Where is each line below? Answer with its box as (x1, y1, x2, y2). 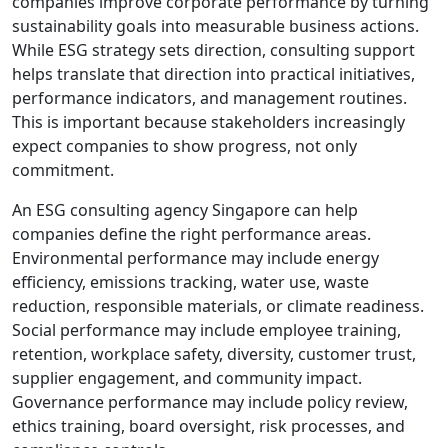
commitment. (12, 158, 114, 181)
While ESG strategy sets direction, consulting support (12, 38, 415, 61)
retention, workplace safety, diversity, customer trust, (12, 342, 416, 365)
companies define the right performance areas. (12, 222, 371, 245)
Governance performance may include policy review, (12, 390, 408, 413)
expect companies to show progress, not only (12, 134, 357, 157)
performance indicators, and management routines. (12, 86, 407, 109)
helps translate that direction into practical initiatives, (12, 62, 415, 85)
